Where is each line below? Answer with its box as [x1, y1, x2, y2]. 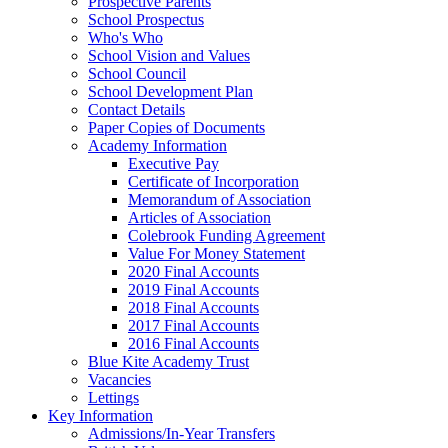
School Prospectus [88, 10, 204, 28]
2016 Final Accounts [128, 334, 259, 352]
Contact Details [88, 100, 185, 118]
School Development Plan [88, 82, 253, 100]
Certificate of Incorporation [128, 172, 299, 190]
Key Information [48, 406, 153, 424]
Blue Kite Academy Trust [88, 352, 249, 370]
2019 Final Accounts [128, 280, 259, 298]
